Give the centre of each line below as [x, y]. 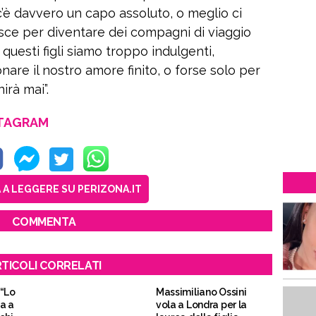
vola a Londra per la [201, 305]
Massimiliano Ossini [201, 292]
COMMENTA [44, 222]
